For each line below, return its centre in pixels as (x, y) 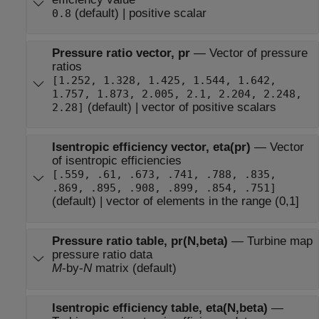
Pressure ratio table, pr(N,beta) (140, 241)
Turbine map (279, 241)
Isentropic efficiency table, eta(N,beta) (159, 308)
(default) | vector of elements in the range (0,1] (175, 202)
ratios (67, 67)
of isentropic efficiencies (116, 161)
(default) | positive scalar (138, 13)
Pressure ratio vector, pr (121, 53)
